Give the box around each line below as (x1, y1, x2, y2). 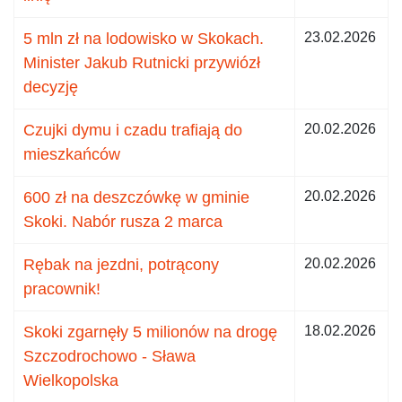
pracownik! (23, 279, 100, 298)
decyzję (23, 77, 78, 96)
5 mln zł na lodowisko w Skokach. (23, 29, 264, 48)
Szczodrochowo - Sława (23, 346, 196, 365)
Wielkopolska (23, 371, 118, 389)
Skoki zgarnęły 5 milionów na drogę (23, 322, 277, 341)
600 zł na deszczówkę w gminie (23, 188, 249, 206)
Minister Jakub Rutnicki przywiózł (23, 53, 260, 72)
